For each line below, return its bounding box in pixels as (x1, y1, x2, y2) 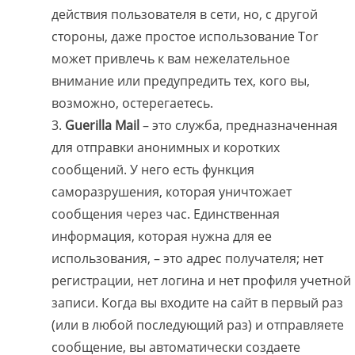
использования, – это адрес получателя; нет (52, 250, 323, 268)
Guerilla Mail (65, 116, 143, 135)
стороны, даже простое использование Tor (52, 28, 319, 46)
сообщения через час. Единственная (52, 205, 280, 223)
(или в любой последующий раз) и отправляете (52, 316, 344, 334)
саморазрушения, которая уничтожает (52, 183, 292, 201)
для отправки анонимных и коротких (52, 139, 280, 157)
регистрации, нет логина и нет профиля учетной (52, 272, 351, 290)
